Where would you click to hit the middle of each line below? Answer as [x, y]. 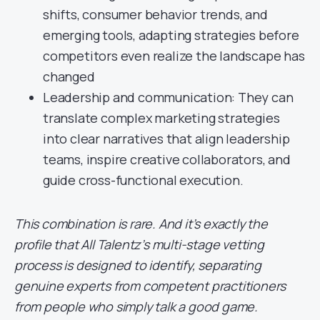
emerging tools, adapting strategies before [171, 35]
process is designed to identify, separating [138, 265]
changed [69, 76]
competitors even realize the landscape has [174, 55]
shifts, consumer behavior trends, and [155, 14]
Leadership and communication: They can [168, 97]
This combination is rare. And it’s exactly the [141, 223]
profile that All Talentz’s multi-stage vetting [139, 244]
